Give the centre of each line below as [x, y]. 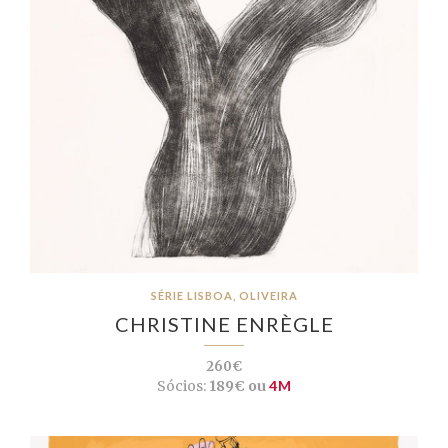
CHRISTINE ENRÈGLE [224, 324]
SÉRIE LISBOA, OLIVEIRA [224, 296]
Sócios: [181, 386]
